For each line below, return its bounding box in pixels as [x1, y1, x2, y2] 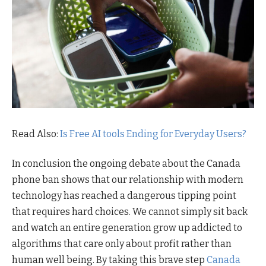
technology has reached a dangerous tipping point [12, 189, 236, 201]
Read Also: [12, 128, 60, 140]
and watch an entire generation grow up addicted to [12, 221, 242, 233]
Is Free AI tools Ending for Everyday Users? [60, 128, 246, 140]
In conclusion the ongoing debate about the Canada [12, 157, 240, 169]
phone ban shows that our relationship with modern [12, 173, 243, 185]
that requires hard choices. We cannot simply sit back [12, 205, 248, 217]
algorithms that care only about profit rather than [12, 237, 232, 249]
